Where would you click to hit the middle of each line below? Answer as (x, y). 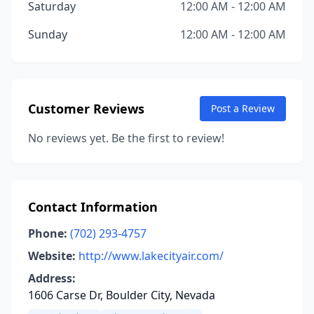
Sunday (48, 34)
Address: (52, 278)
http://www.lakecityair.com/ (151, 256)
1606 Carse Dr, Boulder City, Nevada (122, 295)
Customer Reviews (86, 109)
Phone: (48, 233)
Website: (52, 256)
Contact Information (93, 207)
